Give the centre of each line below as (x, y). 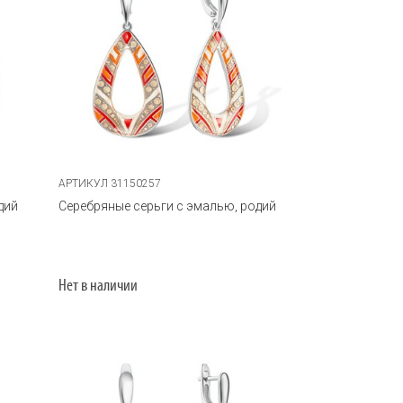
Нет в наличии (99, 286)
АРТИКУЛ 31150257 (110, 183)
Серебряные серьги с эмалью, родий (168, 206)
